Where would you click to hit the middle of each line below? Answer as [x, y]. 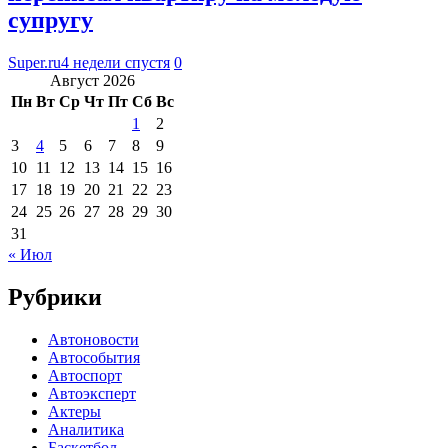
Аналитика [86, 429]
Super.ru [34, 62]
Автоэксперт [92, 393]
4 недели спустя [115, 62]
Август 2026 [92, 80]
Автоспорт [85, 375]
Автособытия [94, 357]
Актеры [74, 411]
